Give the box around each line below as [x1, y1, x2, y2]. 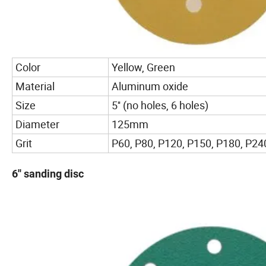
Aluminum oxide [112, 79, 188, 94]
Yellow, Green [112, 60, 175, 75]
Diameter [15, 117, 59, 132]
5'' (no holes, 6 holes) [112, 98, 208, 113]
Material [15, 79, 55, 94]
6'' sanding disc [12, 167, 84, 180]
